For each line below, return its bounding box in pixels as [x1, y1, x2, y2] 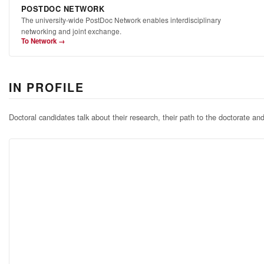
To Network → [21, 36, 65, 47]
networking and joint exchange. [21, 26, 121, 37]
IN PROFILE [9, 78, 84, 95]
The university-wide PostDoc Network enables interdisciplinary [21, 15, 221, 25]
